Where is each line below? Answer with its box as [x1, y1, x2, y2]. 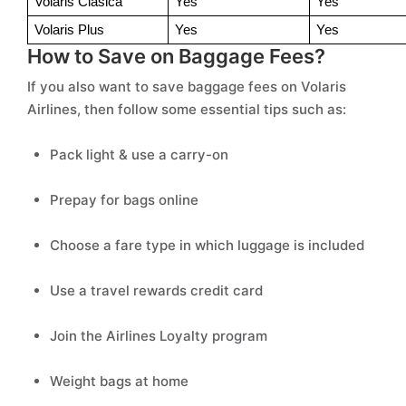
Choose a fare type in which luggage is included [50, 237, 368, 254]
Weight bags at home [50, 372, 192, 390]
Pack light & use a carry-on [50, 146, 232, 163]
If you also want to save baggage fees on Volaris [27, 78, 346, 95]
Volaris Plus [34, 23, 108, 37]
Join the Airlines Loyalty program [50, 327, 271, 344]
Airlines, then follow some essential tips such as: [27, 101, 350, 118]
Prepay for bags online [50, 191, 202, 208]
